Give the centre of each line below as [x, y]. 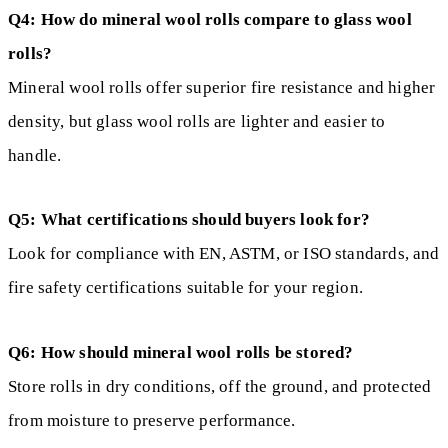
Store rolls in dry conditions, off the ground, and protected [220, 386]
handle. [35, 155]
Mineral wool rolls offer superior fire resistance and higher [222, 87]
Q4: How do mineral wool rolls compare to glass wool [210, 19]
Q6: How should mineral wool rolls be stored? [181, 352]
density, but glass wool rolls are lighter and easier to [197, 121]
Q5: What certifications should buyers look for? [189, 220]
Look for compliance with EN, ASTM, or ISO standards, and [224, 254]
